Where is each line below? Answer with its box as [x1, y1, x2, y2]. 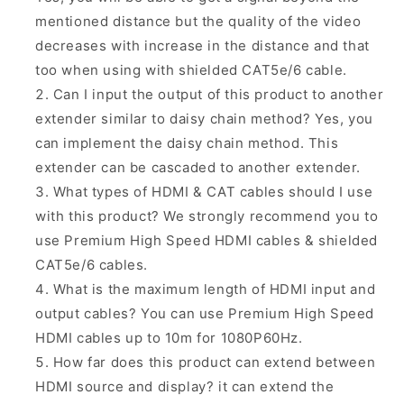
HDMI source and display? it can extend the [35, 378, 335, 396]
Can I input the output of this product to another [52, 86, 384, 104]
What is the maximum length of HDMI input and [52, 280, 376, 298]
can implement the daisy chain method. [35, 134, 305, 152]
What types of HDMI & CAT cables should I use [52, 183, 373, 201]
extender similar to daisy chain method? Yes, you [35, 110, 373, 128]
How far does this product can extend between [52, 353, 376, 372]
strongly [188, 207, 250, 225]
